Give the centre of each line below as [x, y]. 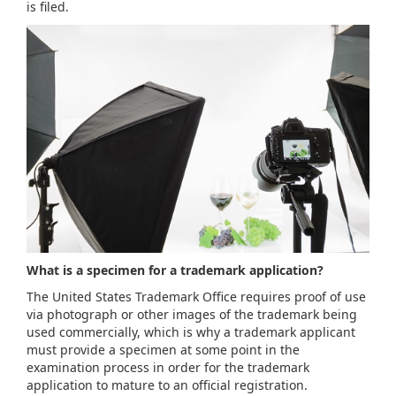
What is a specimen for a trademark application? [175, 270]
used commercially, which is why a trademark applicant [191, 332]
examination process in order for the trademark [168, 368]
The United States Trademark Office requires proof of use [196, 297]
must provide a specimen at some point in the [163, 350]
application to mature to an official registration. [169, 385]
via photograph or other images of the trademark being [192, 315]
